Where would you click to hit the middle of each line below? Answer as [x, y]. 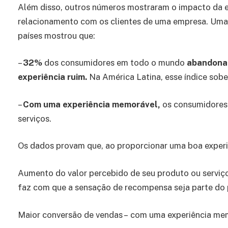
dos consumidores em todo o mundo [115, 63]
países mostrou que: [56, 35]
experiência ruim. [53, 77]
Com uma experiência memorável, [93, 104]
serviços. [35, 118]
